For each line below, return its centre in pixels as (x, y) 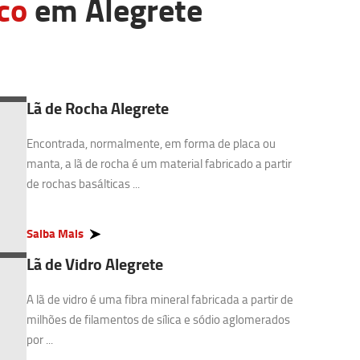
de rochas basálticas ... (83, 184)
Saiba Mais (55, 233)
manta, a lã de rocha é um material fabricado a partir (159, 164)
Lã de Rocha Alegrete (98, 108)
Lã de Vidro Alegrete (95, 264)
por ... (40, 340)
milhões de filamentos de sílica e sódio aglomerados (158, 319)
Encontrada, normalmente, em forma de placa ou (151, 143)
